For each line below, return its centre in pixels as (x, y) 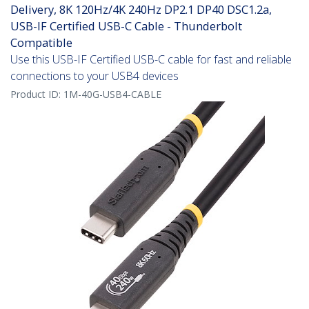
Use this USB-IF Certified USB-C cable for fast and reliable (151, 60)
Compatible (41, 43)
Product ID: (37, 94)
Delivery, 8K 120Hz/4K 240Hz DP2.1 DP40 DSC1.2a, (141, 10)
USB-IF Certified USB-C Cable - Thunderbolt (126, 26)
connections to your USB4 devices (94, 76)
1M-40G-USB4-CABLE (112, 94)
